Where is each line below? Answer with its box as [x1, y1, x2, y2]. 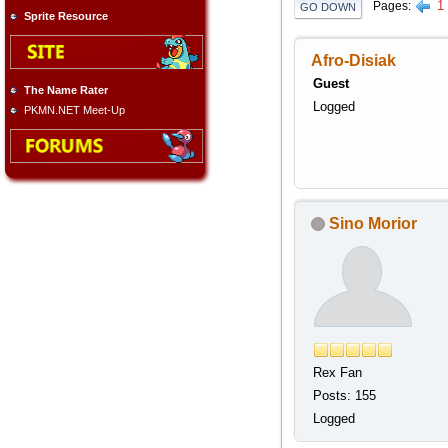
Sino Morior [328, 214, 417, 232]
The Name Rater [24, 83, 108, 96]
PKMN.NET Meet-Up [24, 103, 125, 116]
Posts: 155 [312, 387, 376, 403]
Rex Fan [312, 364, 362, 380]
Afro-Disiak [310, 51, 396, 69]
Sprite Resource [24, 10, 108, 23]
